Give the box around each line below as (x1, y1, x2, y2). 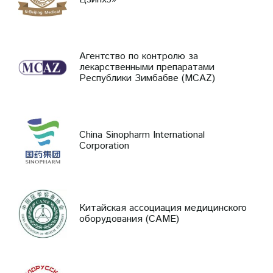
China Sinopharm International (79, 127, 205, 142)
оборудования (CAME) (79, 211, 179, 226)
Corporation (79, 138, 129, 153)
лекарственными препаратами (79, 60, 214, 74)
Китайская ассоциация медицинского (79, 200, 247, 215)
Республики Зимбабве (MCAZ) (79, 71, 215, 85)
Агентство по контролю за (79, 49, 198, 63)
